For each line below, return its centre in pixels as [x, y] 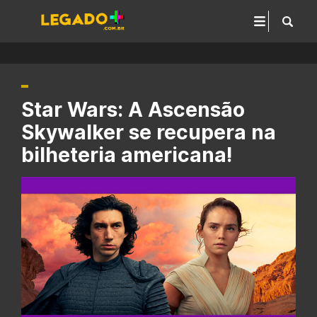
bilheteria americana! [127, 155]
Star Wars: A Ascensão [133, 110]
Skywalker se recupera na [149, 132]
